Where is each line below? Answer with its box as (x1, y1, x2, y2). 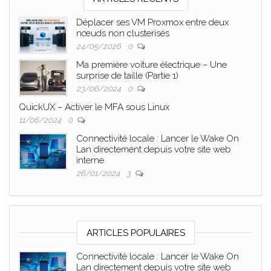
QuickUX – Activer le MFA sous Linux (19, 101, 169, 113)
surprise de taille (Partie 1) (76, 70, 178, 81)
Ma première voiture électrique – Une (76, 59, 227, 70)
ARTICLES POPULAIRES (86, 227, 185, 238)
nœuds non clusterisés (76, 27, 169, 39)
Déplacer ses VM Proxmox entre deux (76, 16, 229, 28)
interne (76, 154, 104, 166)
